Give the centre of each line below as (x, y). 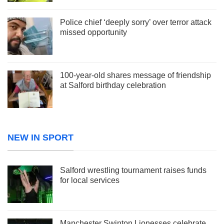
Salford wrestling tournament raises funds (133, 170)
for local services (90, 180)
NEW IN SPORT (40, 137)
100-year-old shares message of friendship (135, 75)
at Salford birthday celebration (113, 85)
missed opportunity (93, 32)
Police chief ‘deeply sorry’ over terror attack (136, 22)
